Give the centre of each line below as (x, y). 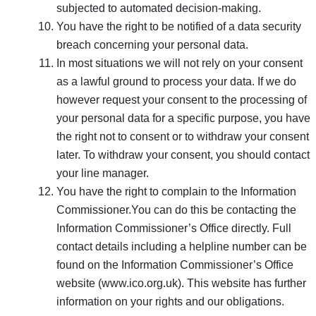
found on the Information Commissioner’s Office (175, 265)
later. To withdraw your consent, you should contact (183, 154)
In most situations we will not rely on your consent (180, 63)
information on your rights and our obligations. (170, 301)
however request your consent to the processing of (182, 99)
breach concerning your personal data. (152, 44)
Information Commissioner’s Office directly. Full (174, 228)
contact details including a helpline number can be (182, 246)
